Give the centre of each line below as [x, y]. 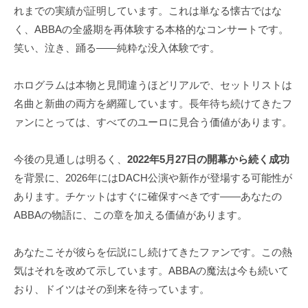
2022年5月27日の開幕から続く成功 [208, 159]
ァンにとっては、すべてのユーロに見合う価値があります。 [153, 122]
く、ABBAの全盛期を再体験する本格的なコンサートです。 [151, 29]
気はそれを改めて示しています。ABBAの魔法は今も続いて [151, 270]
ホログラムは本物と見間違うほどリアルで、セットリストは [153, 85]
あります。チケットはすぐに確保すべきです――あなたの [148, 196]
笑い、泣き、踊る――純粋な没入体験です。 [117, 47]
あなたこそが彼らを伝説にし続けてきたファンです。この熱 [153, 252]
